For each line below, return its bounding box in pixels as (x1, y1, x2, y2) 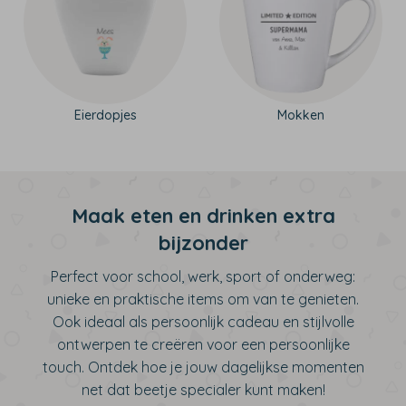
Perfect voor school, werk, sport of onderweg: (51, 267, 355, 285)
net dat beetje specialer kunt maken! (81, 381, 325, 399)
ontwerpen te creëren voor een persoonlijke (56, 335, 350, 353)
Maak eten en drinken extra (71, 203, 335, 228)
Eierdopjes (73, 107, 137, 123)
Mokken (277, 107, 324, 123)
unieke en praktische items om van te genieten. (47, 290, 359, 308)
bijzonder (158, 230, 248, 256)
